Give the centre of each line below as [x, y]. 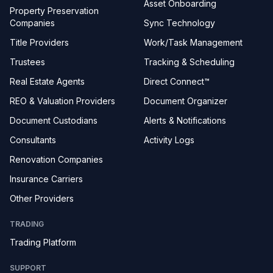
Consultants [33, 140]
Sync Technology [179, 23]
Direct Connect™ [177, 81]
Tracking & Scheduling [189, 62]
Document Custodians [54, 120]
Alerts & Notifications [185, 120]
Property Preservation [54, 11]
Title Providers [39, 42]
